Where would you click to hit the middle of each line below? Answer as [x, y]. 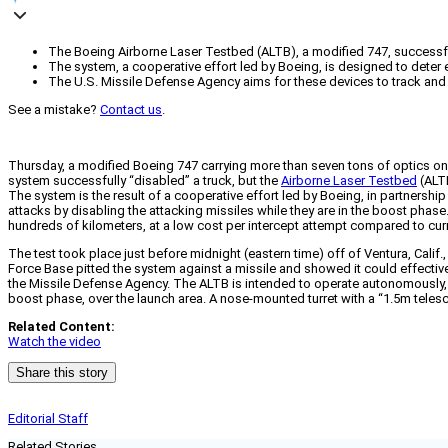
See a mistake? [54, 110]
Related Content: [61, 327]
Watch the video [54, 342]
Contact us [131, 110]
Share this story [62, 373]
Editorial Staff [48, 419]
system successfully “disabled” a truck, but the [144, 181]
